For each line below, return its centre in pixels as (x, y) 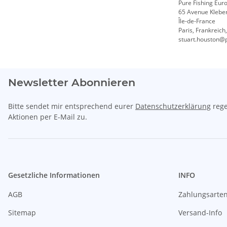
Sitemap (22, 212)
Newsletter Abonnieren (72, 82)
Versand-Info (200, 212)
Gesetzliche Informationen (54, 175)
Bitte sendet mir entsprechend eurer (72, 106)
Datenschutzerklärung (173, 106)
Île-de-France (197, 21)
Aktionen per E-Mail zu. (48, 117)
